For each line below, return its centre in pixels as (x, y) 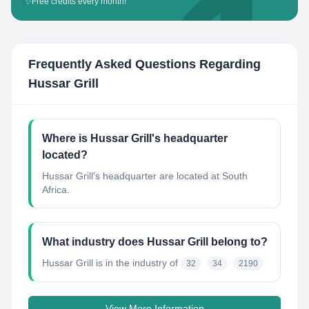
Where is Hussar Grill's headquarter (135, 138)
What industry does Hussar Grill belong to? (155, 242)
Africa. (56, 190)
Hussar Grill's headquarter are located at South (145, 176)
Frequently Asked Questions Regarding (144, 64)
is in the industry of (136, 263)
